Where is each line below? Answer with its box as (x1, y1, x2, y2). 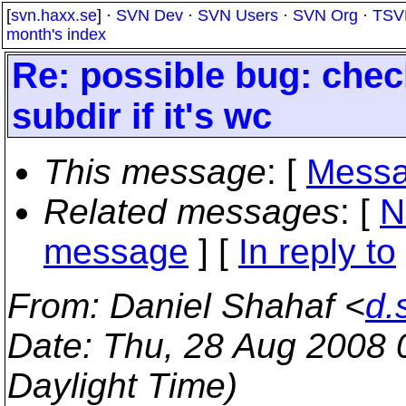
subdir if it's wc (12, 96, 272, 136)
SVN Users (198, 6, 278, 24)
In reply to (238, 232, 396, 271)
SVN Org (293, 6, 358, 24)
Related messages (43, 192, 340, 231)
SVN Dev (116, 6, 183, 24)
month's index (6, 25, 106, 43)
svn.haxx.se (11, 6, 97, 24)
